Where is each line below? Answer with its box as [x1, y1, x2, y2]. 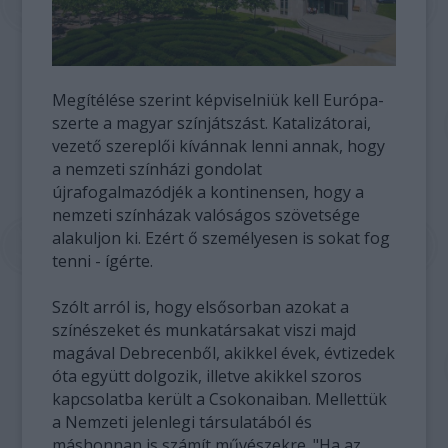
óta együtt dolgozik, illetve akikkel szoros [52, 365, 363, 388]
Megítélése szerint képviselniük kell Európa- [52, 89, 385, 112]
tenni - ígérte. [52, 250, 154, 273]
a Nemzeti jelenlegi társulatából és [52, 411, 313, 434]
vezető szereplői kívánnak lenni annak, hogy [52, 135, 386, 158]
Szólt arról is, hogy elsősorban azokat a [52, 296, 350, 319]
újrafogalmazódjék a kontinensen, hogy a [52, 181, 365, 204]
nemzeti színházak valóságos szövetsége [52, 204, 361, 227]
